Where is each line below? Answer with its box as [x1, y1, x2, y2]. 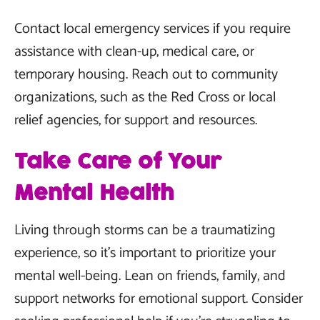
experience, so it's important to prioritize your [14, 241, 276, 265]
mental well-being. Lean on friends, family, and [14, 264, 286, 288]
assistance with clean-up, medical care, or [14, 40, 254, 64]
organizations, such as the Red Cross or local [14, 86, 276, 109]
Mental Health [14, 179, 174, 209]
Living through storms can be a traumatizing [14, 219, 276, 242]
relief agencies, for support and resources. [14, 109, 257, 132]
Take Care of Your [14, 147, 221, 177]
